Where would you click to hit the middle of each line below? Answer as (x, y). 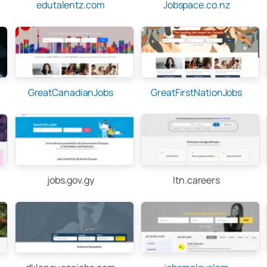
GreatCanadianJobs (70, 92)
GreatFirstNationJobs (197, 92)
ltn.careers (197, 180)
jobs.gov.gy (70, 180)
